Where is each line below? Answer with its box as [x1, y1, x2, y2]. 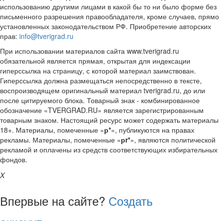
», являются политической [130, 134, 216, 145]
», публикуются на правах [111, 124, 194, 135]
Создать [109, 191, 153, 209]
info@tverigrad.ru [19, 31, 74, 41]
